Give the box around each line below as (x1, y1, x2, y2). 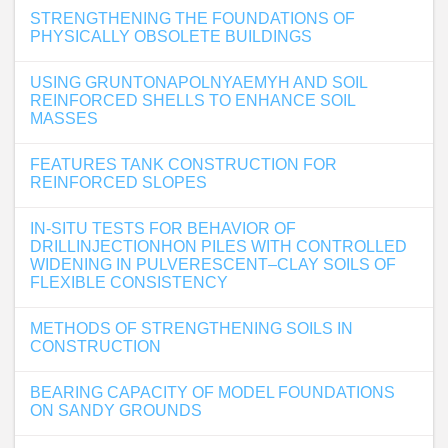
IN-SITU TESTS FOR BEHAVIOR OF (30, 220, 296, 237)
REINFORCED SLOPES (30, 174, 207, 191)
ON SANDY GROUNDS (30, 402, 202, 419)
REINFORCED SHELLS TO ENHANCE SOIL (30, 92, 355, 109)
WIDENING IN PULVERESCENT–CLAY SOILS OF (30, 256, 396, 273)
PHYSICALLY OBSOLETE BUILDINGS (30, 28, 312, 45)
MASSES (30, 110, 98, 127)
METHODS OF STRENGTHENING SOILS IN (30, 320, 353, 337)
